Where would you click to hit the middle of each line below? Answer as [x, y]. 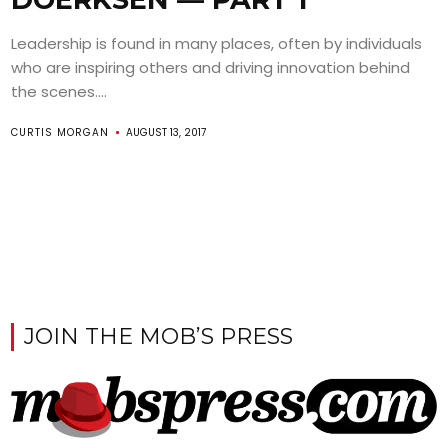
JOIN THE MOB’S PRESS [159, 336]
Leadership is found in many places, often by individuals [217, 43]
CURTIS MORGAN [60, 132]
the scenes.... [59, 91]
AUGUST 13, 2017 [166, 132]
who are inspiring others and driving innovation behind [211, 67]
